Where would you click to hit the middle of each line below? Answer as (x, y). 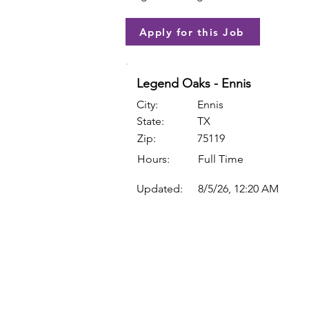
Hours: (153, 159)
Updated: (160, 189)
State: (150, 121)
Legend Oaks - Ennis (194, 83)
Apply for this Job (191, 32)
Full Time (221, 159)
